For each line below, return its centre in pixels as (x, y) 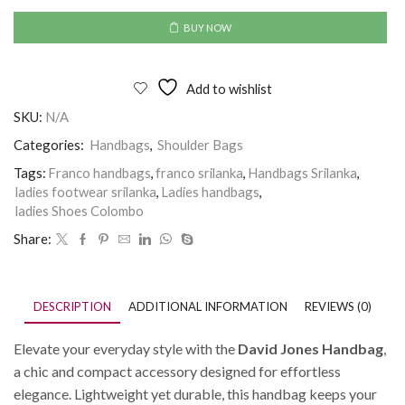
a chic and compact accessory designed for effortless (177, 372)
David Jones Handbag (311, 349)
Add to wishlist (229, 89)
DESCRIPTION (72, 307)
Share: (33, 239)
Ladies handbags (210, 192)
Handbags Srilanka (302, 173)
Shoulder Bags (200, 145)
